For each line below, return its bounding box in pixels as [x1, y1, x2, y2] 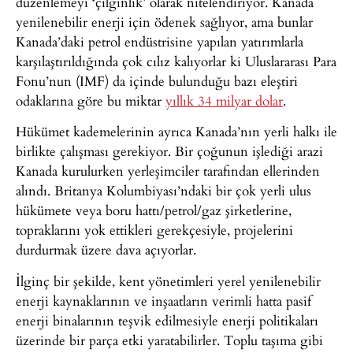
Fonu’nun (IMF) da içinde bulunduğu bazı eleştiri [16, 70, 298, 91]
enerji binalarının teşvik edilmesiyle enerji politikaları [16, 310, 318, 330]
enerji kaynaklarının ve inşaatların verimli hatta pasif [16, 290, 311, 310]
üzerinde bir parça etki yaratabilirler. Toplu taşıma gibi [16, 329, 323, 350]
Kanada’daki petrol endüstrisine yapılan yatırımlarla [16, 31, 303, 51]
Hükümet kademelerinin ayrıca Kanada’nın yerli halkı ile [16, 121, 337, 142]
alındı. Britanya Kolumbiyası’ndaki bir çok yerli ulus [16, 180, 311, 201]
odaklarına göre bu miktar [16, 90, 165, 110]
